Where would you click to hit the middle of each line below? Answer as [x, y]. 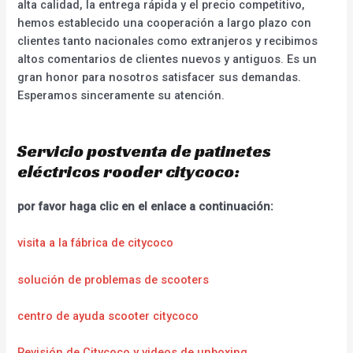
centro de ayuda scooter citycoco [108, 316]
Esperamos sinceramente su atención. [121, 95]
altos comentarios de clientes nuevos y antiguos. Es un [167, 59]
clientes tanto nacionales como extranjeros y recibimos [168, 41]
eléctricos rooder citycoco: [129, 171]
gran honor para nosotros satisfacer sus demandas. [160, 77]
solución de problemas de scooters [113, 279]
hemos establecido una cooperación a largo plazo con [165, 22]
